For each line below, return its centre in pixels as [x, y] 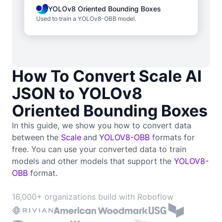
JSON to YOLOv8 [77, 93]
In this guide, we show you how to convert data [102, 125]
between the [36, 137]
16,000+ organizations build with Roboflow [93, 196]
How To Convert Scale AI [107, 76]
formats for [172, 137]
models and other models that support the [93, 161]
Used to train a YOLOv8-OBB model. [86, 18]
